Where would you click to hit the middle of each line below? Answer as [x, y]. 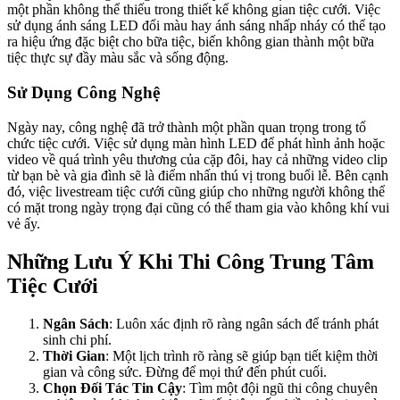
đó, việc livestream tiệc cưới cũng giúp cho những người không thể [196, 191]
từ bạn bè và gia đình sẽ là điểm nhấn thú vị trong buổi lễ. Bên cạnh [198, 175]
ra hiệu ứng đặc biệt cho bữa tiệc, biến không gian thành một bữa [191, 42]
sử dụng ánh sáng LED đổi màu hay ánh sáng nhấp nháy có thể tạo [196, 26]
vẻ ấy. [24, 223]
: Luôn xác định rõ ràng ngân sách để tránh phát [244, 323]
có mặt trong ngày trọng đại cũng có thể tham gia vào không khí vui [198, 207]
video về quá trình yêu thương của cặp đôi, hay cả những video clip [197, 159]
